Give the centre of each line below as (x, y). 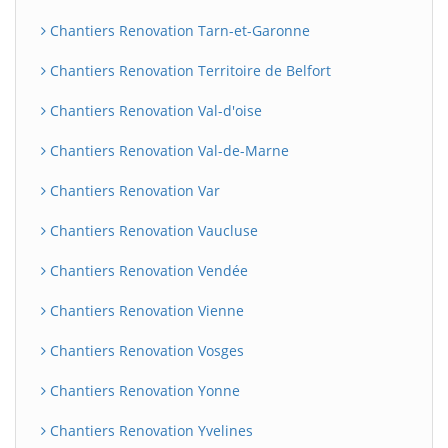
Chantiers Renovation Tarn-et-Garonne (178, 30)
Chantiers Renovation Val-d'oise (154, 110)
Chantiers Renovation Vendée (147, 270)
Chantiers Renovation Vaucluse (152, 230)
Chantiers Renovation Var (133, 190)
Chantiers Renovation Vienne (145, 310)
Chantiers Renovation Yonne (143, 390)
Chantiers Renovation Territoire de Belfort (188, 70)
